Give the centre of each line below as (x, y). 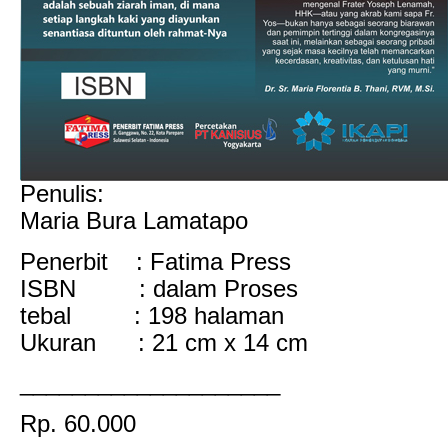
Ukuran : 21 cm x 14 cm (164, 342)
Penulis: (65, 194)
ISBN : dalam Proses (159, 288)
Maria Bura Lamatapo (134, 221)
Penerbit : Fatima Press (155, 261)
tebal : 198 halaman (152, 315)
